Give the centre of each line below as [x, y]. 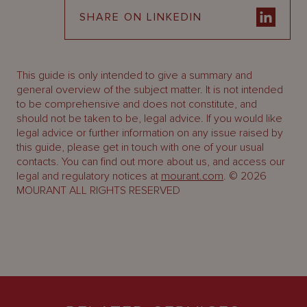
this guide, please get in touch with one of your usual [140, 147]
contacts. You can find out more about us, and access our [151, 162]
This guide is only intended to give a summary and [134, 75]
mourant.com [192, 176]
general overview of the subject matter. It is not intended [150, 90]
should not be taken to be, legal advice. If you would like [149, 119]
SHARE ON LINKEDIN [141, 17]
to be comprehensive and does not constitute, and [137, 104]
